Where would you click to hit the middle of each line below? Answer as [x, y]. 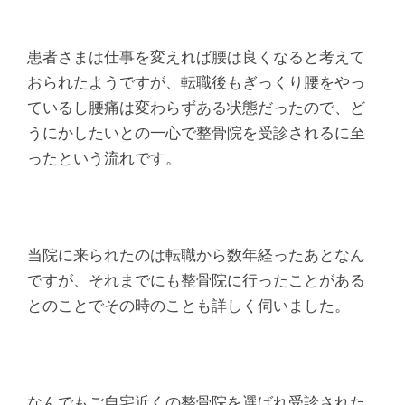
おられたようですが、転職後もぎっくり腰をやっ [196, 83]
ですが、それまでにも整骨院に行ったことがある [196, 281]
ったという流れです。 [104, 159]
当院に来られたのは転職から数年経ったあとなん [196, 255]
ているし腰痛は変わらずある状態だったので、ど [196, 108]
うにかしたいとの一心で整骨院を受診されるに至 [196, 133]
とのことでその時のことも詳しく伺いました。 [188, 306]
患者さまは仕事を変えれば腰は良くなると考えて [196, 57]
